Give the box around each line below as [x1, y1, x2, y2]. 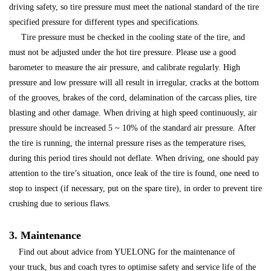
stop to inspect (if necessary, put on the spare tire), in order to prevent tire [9, 184, 262, 194]
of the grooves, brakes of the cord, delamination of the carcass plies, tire [9, 93, 256, 103]
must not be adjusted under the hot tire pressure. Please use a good [9, 48, 236, 57]
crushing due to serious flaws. [9, 199, 111, 209]
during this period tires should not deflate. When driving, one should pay [9, 154, 259, 163]
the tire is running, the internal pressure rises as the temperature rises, [9, 139, 246, 148]
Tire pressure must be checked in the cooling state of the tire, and [9, 33, 245, 42]
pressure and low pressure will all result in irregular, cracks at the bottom [9, 78, 259, 88]
